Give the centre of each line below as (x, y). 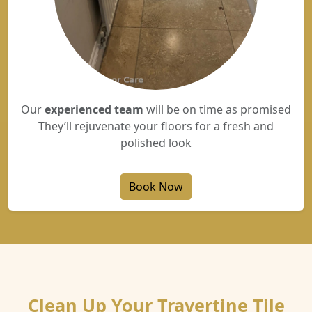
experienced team (94, 109)
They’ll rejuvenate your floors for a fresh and (156, 126)
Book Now (156, 187)
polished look (156, 143)
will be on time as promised (217, 109)
